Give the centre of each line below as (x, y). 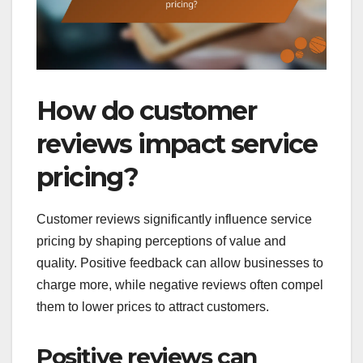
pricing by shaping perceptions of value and (161, 241)
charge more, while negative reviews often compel (180, 284)
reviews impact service (177, 143)
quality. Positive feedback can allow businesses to (180, 263)
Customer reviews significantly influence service (174, 219)
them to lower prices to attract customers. (153, 306)
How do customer (146, 110)
